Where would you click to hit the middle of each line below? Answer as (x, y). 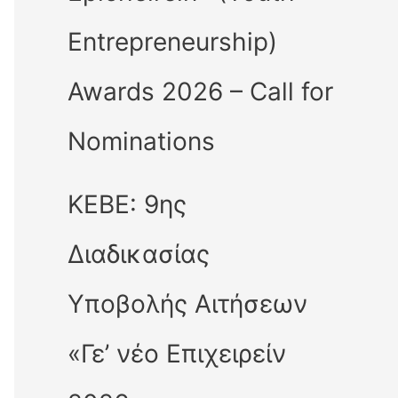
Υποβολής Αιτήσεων (187, 303)
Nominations (141, 141)
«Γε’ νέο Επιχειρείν (177, 353)
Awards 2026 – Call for (200, 91)
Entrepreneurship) (172, 41)
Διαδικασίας (139, 254)
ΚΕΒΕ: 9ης (127, 204)
